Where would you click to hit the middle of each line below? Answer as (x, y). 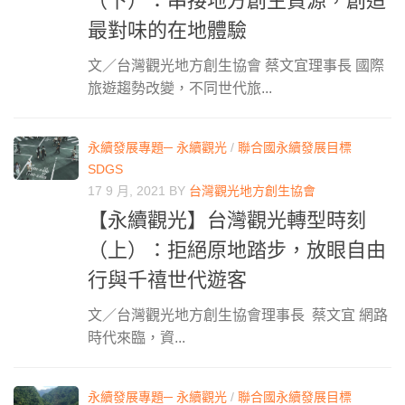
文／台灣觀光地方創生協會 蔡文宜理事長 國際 (236, 66)
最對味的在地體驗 (167, 31)
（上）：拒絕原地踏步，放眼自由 (237, 250)
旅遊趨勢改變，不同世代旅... (180, 89)
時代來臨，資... (137, 338)
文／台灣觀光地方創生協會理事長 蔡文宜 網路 (238, 316)
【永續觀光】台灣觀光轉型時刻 (227, 221)
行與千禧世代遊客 (167, 280)
